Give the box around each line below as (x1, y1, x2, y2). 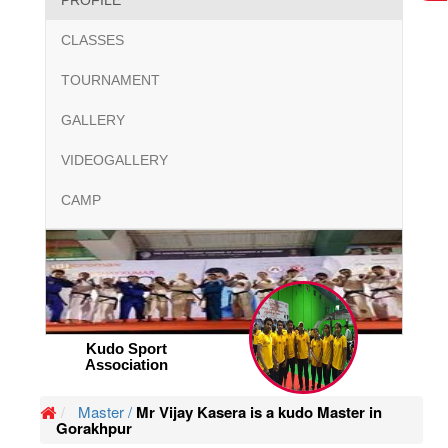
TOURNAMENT (61, 72, 160, 89)
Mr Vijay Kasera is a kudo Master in (132, 401, 382, 424)
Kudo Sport (85, 340, 167, 358)
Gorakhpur (56, 417, 132, 440)
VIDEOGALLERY (61, 152, 168, 169)
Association (84, 356, 168, 374)
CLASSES (61, 32, 124, 49)
